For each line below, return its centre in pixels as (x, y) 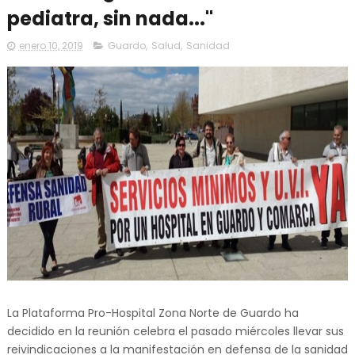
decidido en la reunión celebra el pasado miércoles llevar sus (175, 331)
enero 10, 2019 (51, 46)
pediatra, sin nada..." (110, 19)
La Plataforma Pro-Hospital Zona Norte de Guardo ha (153, 313)
